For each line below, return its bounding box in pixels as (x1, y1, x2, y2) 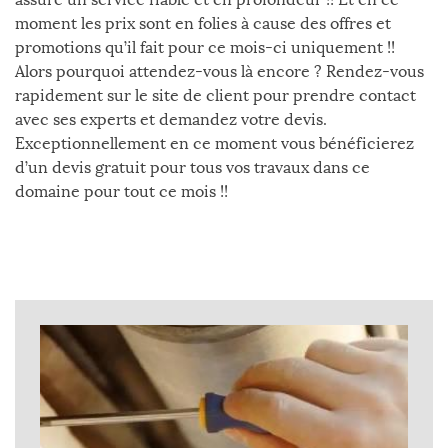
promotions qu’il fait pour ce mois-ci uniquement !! (15, 38, 395, 57)
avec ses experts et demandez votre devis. (15, 110, 327, 129)
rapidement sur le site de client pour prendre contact (15, 86, 416, 105)
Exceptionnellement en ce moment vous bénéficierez (15, 134, 414, 153)
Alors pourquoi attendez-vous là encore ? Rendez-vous (15, 62, 424, 81)
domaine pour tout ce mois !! (15, 182, 228, 201)
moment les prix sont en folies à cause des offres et (15, 14, 391, 33)
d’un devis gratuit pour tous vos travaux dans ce (15, 158, 370, 177)
